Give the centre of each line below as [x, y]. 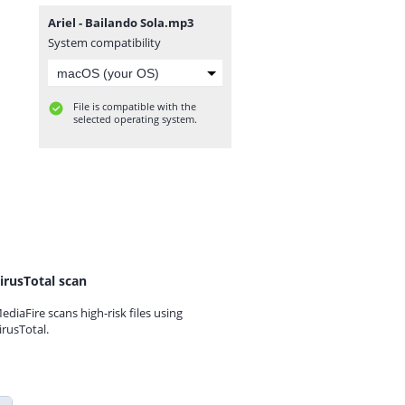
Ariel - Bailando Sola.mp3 [121, 23]
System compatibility [104, 42]
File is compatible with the [135, 106]
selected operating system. [135, 119]
